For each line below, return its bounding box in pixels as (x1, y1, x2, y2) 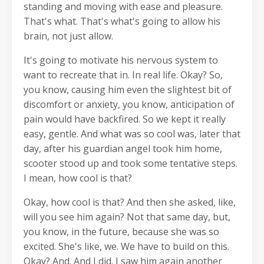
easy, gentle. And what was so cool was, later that (24, 127, 240, 141)
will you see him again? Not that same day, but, (24, 210, 230, 224)
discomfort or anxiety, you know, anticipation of (24, 98, 235, 111)
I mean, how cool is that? (24, 171, 132, 185)
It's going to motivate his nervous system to (24, 54, 218, 67)
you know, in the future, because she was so (24, 225, 219, 239)
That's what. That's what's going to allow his (24, 15, 220, 28)
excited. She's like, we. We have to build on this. (24, 240, 229, 253)
